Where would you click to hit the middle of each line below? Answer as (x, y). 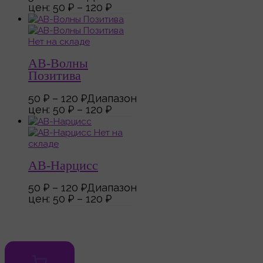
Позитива (55, 76)
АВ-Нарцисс (63, 165)
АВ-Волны (58, 64)
